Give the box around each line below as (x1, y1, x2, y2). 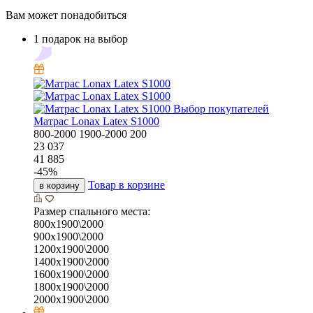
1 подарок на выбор (34, 32, 128, 45)
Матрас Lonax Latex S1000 (34, 115, 159, 127)
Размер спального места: (34, 205, 150, 217)
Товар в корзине (88, 178, 165, 191)
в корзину (39, 180, 80, 191)
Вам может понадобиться (6, 8, 126, 21)
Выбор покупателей (173, 102, 269, 115)
